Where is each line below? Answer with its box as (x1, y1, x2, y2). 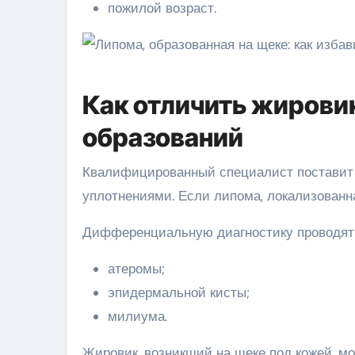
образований (82, 122, 243, 153)
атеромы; (108, 260, 165, 277)
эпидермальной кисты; (108, 284, 250, 301)
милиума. (108, 307, 167, 325)
